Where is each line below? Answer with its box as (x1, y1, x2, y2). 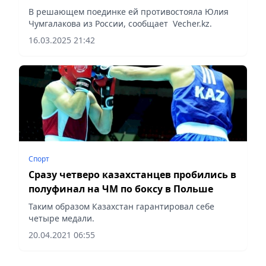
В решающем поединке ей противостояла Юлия (28, 5, 229, 17)
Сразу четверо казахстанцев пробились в (28, 167, 236, 181)
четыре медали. (28, 212, 94, 224)
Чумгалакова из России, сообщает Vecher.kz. (28, 17, 212, 29)
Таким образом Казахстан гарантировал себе (28, 200, 214, 212)
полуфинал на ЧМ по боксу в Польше (28, 182, 213, 195)
